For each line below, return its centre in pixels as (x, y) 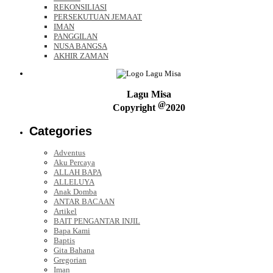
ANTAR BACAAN (84, 202)
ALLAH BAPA (78, 172)
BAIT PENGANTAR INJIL (97, 221)
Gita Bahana (74, 250)
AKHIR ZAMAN (81, 55)
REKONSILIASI (80, 7)
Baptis (64, 241)
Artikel (65, 211)
